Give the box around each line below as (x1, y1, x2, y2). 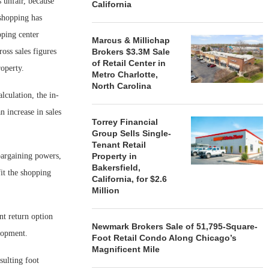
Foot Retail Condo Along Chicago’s (92, 233, 237, 243)
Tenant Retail (92, 140, 147, 150)
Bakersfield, (92, 163, 141, 172)
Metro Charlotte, (92, 70, 159, 79)
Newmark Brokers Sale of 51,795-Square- (92, 222, 258, 231)
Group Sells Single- (92, 128, 172, 138)
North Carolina (92, 81, 152, 91)
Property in (92, 151, 138, 161)
